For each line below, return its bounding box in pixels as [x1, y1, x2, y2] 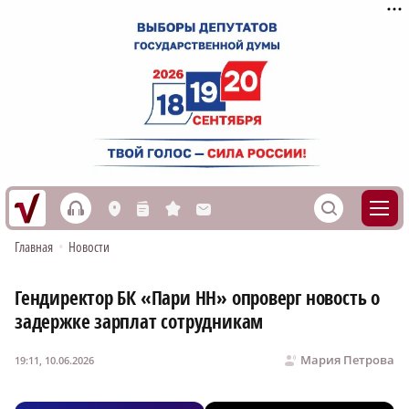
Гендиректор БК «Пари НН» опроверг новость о [15, 285, 380, 311]
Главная [15, 237, 54, 257]
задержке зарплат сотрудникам [15, 309, 264, 335]
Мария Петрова [300, 351, 394, 369]
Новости [68, 237, 110, 257]
